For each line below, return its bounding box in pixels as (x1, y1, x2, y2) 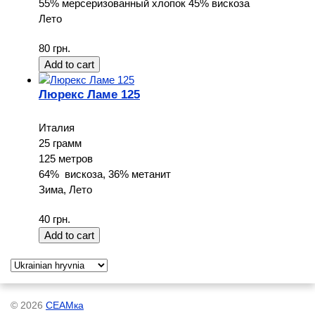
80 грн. (39, 42, 70, 55)
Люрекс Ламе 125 (39, 88, 140, 101)
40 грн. (39, 213, 70, 226)
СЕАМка (46, 300, 84, 311)
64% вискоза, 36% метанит (39, 168, 171, 181)
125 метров (39, 153, 93, 165)
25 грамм (39, 137, 82, 150)
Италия (39, 122, 75, 134)
